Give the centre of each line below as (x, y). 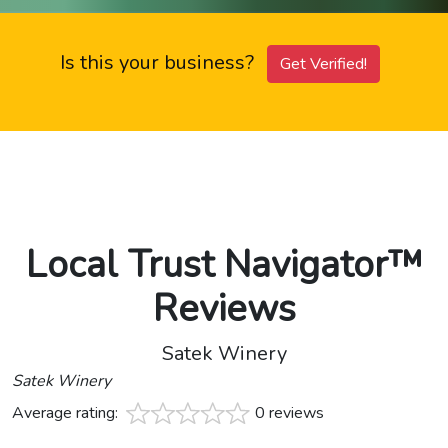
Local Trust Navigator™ (224, 265)
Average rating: (67, 413)
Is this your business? (159, 63)
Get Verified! (323, 64)
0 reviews (289, 413)
